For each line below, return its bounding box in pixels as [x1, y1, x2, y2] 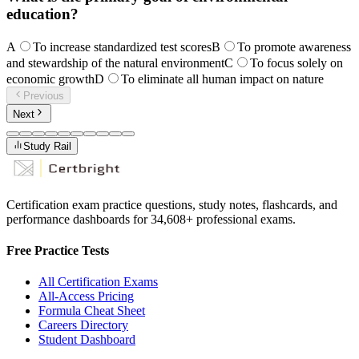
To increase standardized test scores [33, 39, 212, 54]
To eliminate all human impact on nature [121, 71, 324, 86]
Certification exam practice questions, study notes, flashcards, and [6, 197, 337, 212]
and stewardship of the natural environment [6, 55, 224, 70]
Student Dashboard [38, 333, 135, 347]
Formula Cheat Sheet [38, 304, 145, 318]
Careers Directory [38, 318, 128, 333]
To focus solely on [250, 55, 343, 70]
